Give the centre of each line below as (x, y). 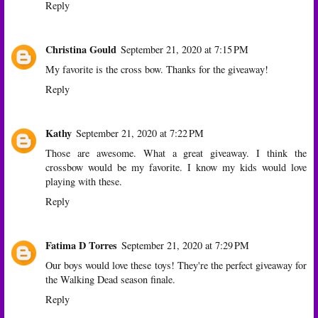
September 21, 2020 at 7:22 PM (140, 133)
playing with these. (84, 181)
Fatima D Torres (81, 245)
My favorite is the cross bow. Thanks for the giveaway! (157, 69)
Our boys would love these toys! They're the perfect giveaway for (176, 265)
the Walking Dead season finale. (110, 279)
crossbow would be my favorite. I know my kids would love (176, 167)
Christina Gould (81, 49)
